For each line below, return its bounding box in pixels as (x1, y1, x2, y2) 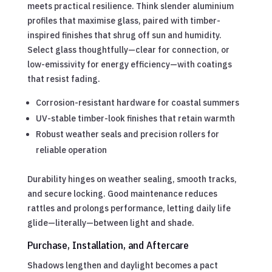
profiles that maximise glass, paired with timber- (27, 15, 220, 26)
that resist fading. (27, 73, 100, 84)
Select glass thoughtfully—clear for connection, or (27, 44, 229, 55)
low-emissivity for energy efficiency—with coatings (27, 58, 232, 70)
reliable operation (35, 144, 107, 155)
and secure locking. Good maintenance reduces (27, 188, 217, 199)
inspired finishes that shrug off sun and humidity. (27, 29, 222, 41)
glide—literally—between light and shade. (27, 217, 194, 228)
